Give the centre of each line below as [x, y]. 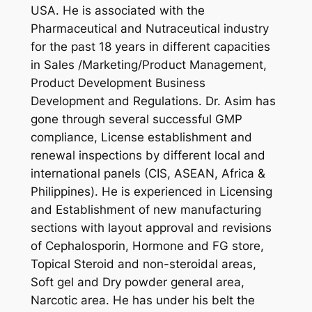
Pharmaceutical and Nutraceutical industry [149, 29]
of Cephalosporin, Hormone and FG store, [147, 246]
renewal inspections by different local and [148, 156]
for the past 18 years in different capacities [150, 47]
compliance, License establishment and [141, 138]
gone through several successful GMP [136, 119]
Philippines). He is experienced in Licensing [151, 192]
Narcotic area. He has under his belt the [142, 301]
